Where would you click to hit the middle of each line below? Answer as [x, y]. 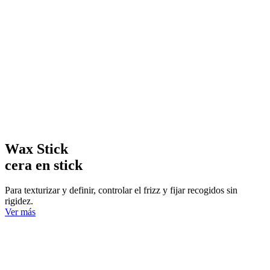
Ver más [20, 212]
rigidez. [19, 201]
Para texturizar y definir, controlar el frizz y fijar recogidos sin [121, 190]
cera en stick [44, 165]
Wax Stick [36, 149]
